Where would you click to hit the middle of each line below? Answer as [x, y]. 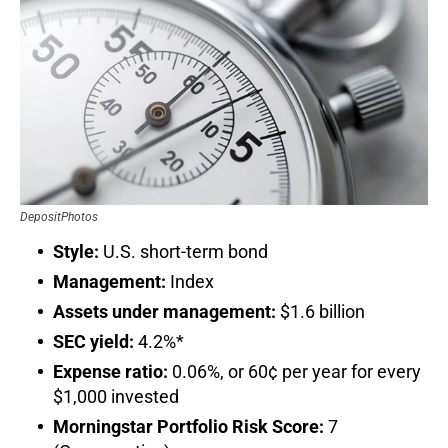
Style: [76, 252]
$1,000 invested [116, 397]
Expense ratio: [112, 372]
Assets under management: [164, 312]
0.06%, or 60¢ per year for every [296, 372]
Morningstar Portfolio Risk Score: [188, 427]
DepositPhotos [59, 217]
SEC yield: [95, 342]
